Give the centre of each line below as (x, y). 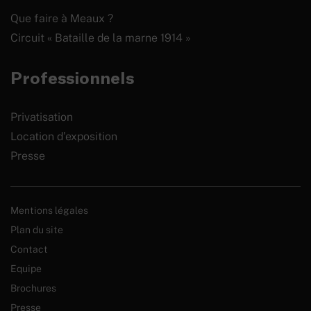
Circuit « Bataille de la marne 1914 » (101, 37)
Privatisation (42, 117)
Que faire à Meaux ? (62, 18)
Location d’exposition (64, 136)
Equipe (26, 268)
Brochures (33, 287)
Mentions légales (49, 210)
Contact (29, 249)
